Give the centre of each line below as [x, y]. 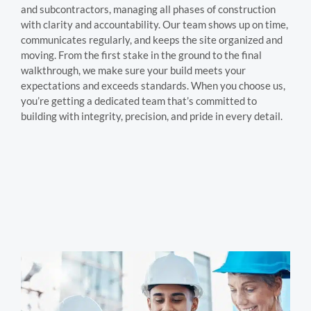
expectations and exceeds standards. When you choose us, [153, 85]
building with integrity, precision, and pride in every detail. [152, 116]
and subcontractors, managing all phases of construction [148, 9]
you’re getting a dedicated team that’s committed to [139, 100]
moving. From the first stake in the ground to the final [141, 54]
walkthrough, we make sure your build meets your [133, 70]
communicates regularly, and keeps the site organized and [152, 39]
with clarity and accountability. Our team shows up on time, [154, 24]
